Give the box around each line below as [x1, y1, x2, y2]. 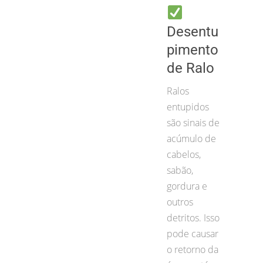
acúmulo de [167, 131, 216, 145]
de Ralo [167, 59, 214, 76]
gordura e [167, 179, 207, 193]
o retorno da [167, 242, 218, 256]
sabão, [167, 163, 193, 177]
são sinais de [167, 116, 220, 129]
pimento [167, 41, 218, 58]
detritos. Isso [167, 211, 220, 224]
